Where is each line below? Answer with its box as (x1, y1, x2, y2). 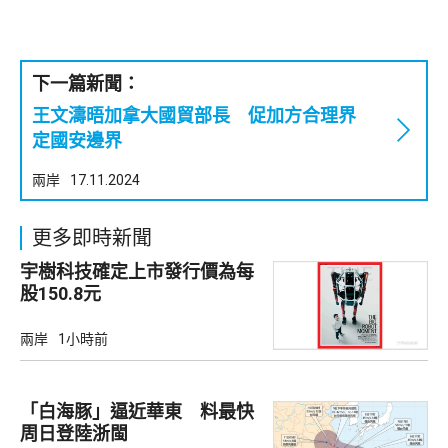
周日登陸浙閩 (20, 422, 128, 444)
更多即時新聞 (32, 225, 152, 250)
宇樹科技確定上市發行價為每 (20, 260, 254, 282)
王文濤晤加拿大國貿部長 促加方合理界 (32, 104, 356, 126)
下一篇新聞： (32, 72, 140, 94)
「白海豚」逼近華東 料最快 (20, 400, 254, 422)
